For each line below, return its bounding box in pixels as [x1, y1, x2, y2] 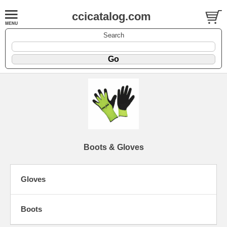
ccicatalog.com [71, 10, 151, 23]
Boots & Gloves [83, 142, 144, 152]
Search [103, 31, 124, 39]
